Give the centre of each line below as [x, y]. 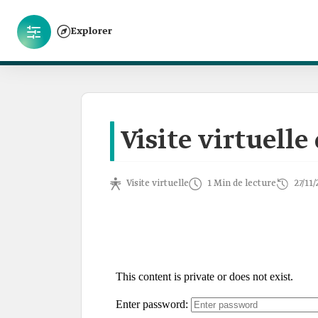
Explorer [92, 31]
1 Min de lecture [242, 183]
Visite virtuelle [158, 183]
